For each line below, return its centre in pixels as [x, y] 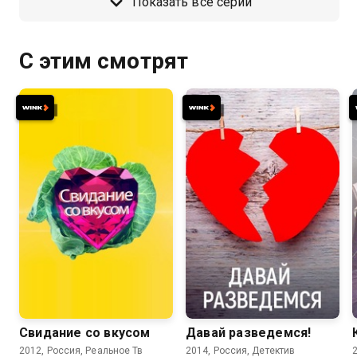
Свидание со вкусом [85, 333]
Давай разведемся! [249, 333]
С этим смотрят [104, 61]
